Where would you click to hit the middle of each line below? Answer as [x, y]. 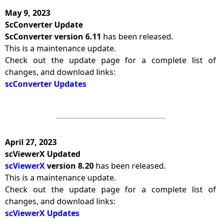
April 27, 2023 [31, 142]
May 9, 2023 [28, 13]
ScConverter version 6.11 [53, 37]
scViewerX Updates [42, 213]
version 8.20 [70, 166]
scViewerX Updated [43, 154]
